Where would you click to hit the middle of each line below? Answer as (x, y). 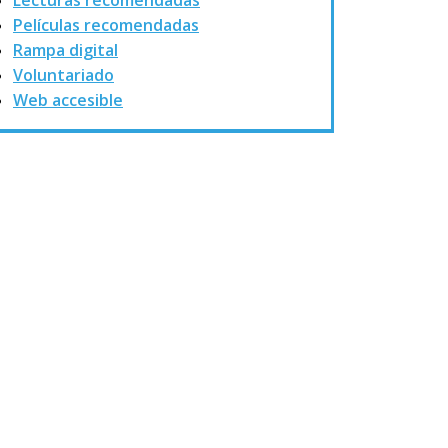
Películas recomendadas (106, 25)
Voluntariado (63, 75)
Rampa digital (65, 50)
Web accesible (68, 100)
